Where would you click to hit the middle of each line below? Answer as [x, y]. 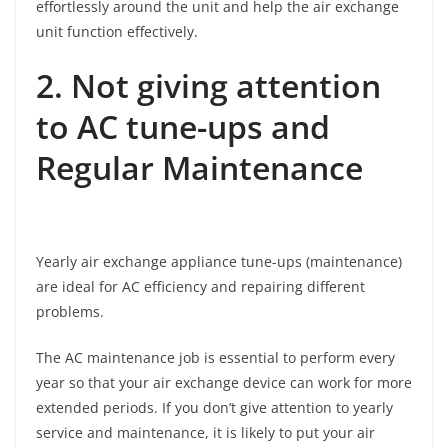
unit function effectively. [117, 31]
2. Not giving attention [208, 85]
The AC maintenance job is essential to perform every [215, 357]
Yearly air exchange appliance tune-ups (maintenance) [219, 261]
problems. [70, 311]
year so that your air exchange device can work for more [224, 382]
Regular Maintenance [219, 167]
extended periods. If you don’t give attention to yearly [214, 407]
